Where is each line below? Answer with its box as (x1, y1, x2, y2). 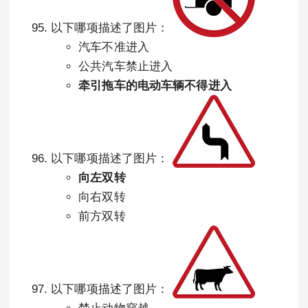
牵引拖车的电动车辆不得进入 (78, 79, 232, 92)
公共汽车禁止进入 (78, 60, 173, 73)
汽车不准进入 (78, 41, 149, 54)
